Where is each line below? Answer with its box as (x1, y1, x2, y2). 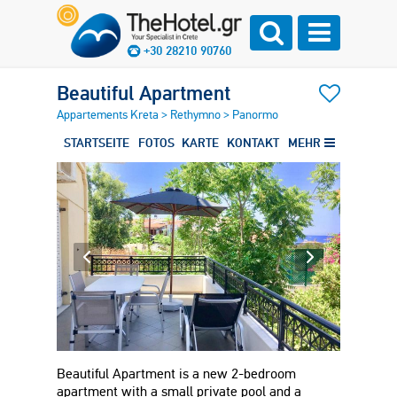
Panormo (232, 107, 278, 122)
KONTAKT (226, 135, 279, 151)
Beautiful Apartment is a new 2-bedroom (57, 365, 296, 383)
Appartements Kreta (57, 107, 161, 122)
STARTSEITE (63, 135, 129, 151)
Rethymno (170, 107, 223, 122)
